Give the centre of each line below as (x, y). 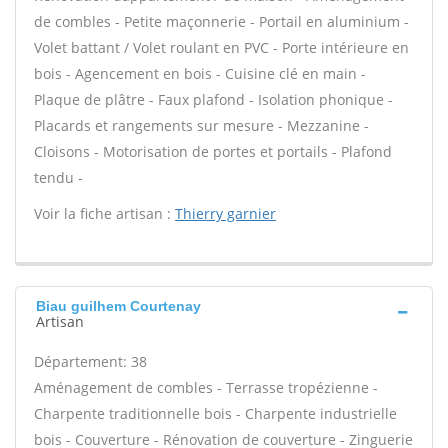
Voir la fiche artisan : (104, 213)
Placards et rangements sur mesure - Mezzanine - (201, 125)
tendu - (58, 177)
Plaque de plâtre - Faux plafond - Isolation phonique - (213, 99)
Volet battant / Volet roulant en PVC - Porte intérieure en (221, 47)
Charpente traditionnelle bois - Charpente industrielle (215, 413)
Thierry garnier (225, 213)
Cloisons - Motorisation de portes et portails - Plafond (213, 151)
